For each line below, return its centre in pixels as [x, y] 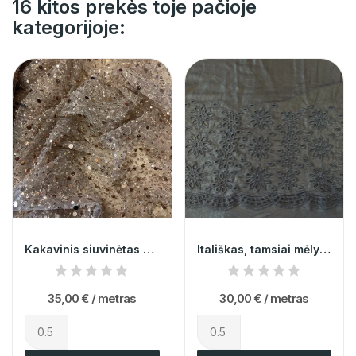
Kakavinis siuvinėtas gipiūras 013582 [149, 249]
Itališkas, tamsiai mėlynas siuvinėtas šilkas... [325, 249]
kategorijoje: [69, 28]
